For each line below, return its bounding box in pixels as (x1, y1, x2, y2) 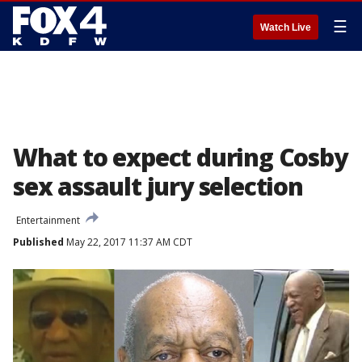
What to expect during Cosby (13, 141, 347, 174)
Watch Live (260, 22, 311, 33)
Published (13, 235, 64, 249)
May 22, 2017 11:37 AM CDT (64, 235, 192, 249)
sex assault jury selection (13, 170, 303, 203)
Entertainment (16, 213, 80, 227)
